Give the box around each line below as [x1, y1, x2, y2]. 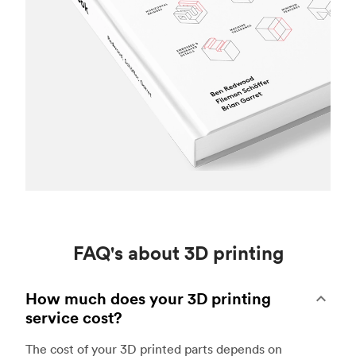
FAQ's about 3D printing [72, 240, 284, 265]
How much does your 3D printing [25, 287, 271, 309]
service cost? [25, 306, 122, 328]
